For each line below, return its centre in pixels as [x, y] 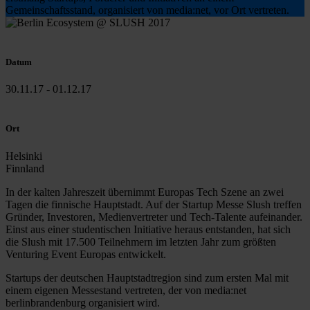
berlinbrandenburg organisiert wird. [83, 302]
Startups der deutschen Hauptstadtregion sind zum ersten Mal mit [147, 277]
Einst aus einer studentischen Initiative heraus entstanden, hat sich [148, 229]
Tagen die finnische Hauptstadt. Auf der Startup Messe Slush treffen [154, 204]
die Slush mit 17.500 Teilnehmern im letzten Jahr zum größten [141, 241]
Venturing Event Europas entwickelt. [86, 254]
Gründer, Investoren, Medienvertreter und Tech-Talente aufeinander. [154, 217]
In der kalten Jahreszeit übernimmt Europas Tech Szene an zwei [145, 192]
